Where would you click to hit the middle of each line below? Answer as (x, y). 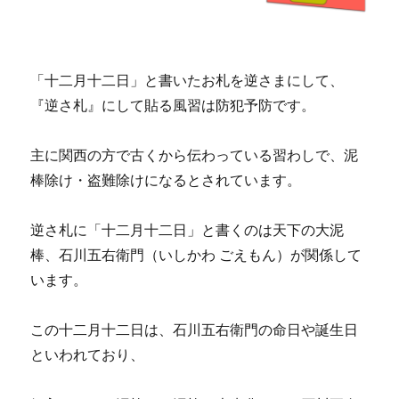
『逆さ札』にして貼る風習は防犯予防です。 (173, 106)
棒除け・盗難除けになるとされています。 (166, 181)
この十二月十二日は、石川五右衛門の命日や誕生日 (195, 330)
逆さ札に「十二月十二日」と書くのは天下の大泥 (187, 231)
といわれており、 (88, 355)
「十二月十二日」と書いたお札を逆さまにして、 (187, 81)
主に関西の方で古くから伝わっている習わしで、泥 (195, 156)
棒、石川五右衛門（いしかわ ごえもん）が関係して (196, 256)
